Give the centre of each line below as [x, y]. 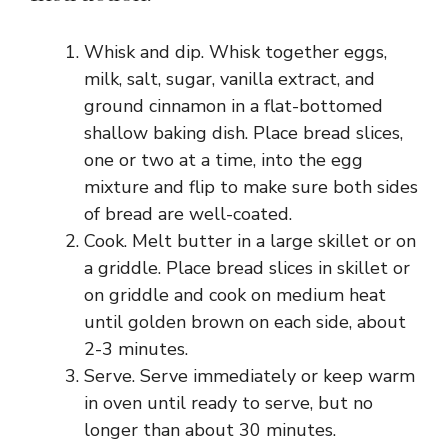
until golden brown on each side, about [245, 322]
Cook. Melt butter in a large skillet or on [250, 241]
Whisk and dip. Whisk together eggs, [235, 52]
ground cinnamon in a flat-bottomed [233, 106]
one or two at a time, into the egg [223, 160]
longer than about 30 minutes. [210, 430]
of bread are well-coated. [188, 214]
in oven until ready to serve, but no [228, 403]
